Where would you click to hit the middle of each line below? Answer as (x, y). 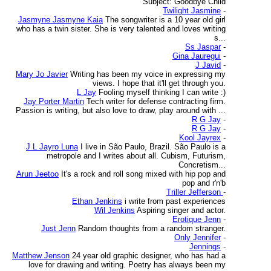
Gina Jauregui (197, 56)
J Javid (208, 65)
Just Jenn (58, 228)
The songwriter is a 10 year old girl (165, 20)
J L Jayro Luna (52, 147)
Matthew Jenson (41, 256)
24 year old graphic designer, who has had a (149, 256)
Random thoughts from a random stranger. (152, 228)
